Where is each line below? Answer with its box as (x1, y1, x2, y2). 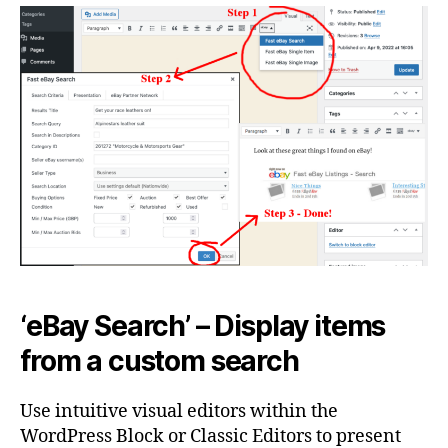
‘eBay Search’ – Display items (20, 309, 386, 344)
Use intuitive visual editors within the (20, 400, 338, 424)
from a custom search (20, 344, 299, 379)
